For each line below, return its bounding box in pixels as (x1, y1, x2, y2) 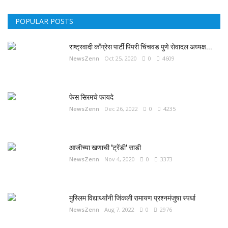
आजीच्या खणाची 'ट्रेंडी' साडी (69, 144, 141, 152)
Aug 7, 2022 (104, 206, 134, 213)
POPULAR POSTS (15, 16, 73, 26)
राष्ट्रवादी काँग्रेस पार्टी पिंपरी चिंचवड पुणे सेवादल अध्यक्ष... (69, 43, 212, 51)
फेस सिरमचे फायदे (69, 93, 113, 101)
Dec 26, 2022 (104, 105, 138, 112)
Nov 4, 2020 (104, 155, 135, 163)
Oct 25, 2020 (104, 54, 137, 62)
